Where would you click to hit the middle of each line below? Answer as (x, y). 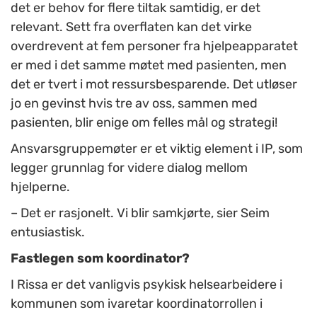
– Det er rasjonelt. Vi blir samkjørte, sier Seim (140, 213)
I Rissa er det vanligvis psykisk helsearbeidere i (146, 285)
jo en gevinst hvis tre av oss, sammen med (134, 104)
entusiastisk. (48, 232)
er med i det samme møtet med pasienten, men (149, 65)
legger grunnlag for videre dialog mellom (129, 168)
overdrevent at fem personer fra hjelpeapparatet (154, 46)
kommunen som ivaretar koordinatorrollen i (137, 304)
